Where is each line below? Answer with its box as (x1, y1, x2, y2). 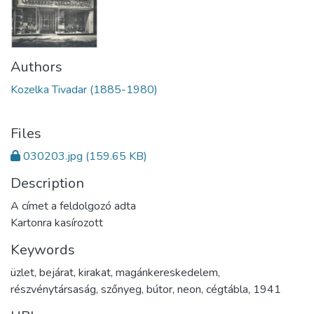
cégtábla (206, 282, 248, 297)
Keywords (11, 240, 75, 259)
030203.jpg (23, 149, 83, 164)
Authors (11, 57, 62, 76)
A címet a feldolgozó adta (11, 198, 136, 214)
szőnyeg (101, 282, 142, 297)
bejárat (39, 265, 74, 280)
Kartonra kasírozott (11, 215, 103, 231)
